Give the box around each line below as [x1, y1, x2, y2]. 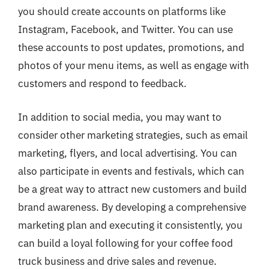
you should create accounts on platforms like [18, 5, 226, 18]
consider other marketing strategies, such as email [18, 128, 248, 142]
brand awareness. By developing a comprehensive [18, 200, 246, 214]
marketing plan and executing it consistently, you [18, 218, 243, 232]
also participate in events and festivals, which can [18, 164, 244, 178]
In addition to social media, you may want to [18, 110, 222, 124]
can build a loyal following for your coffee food [18, 236, 233, 250]
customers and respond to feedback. [18, 77, 187, 90]
